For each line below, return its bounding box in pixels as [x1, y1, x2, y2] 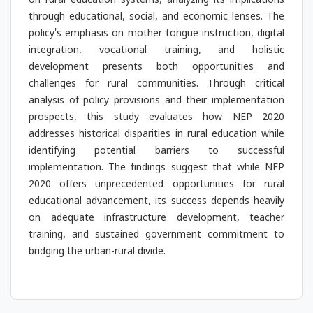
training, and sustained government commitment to [29, 230, 284, 243]
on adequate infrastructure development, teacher [29, 213, 284, 226]
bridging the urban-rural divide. [29, 247, 166, 260]
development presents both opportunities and [29, 62, 284, 75]
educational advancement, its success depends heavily [29, 196, 284, 210]
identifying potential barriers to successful [29, 146, 284, 159]
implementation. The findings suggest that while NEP [29, 163, 284, 176]
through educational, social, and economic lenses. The [29, 12, 284, 25]
